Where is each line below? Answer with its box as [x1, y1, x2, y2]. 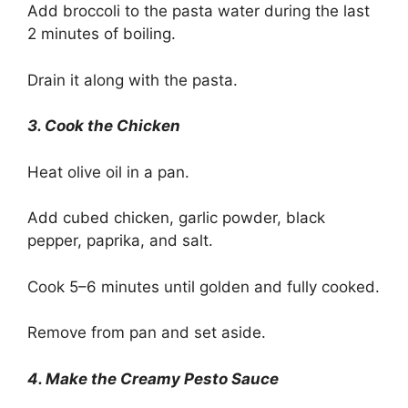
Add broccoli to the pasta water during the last [27, 2, 370, 21]
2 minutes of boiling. [27, 25, 176, 44]
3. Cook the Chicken [27, 117, 180, 136]
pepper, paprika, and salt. [27, 231, 213, 250]
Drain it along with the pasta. [27, 70, 238, 89]
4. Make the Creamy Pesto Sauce [27, 369, 279, 388]
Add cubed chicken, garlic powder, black [27, 209, 325, 228]
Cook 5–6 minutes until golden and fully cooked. [27, 277, 380, 296]
